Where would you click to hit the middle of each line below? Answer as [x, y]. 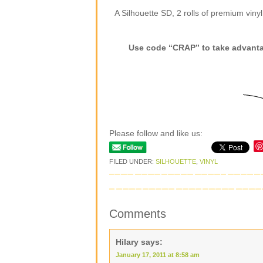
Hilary [127, 242]
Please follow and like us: [156, 133]
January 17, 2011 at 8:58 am [158, 255]
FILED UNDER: [132, 161]
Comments [138, 214]
